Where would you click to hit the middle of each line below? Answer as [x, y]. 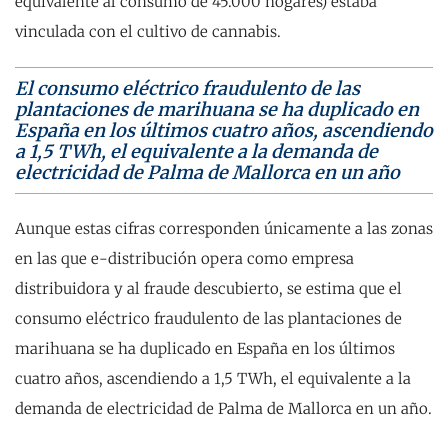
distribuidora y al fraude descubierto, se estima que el [208, 288]
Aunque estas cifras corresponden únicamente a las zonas [224, 228]
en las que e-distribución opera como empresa [184, 258]
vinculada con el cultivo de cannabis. [150, 31]
